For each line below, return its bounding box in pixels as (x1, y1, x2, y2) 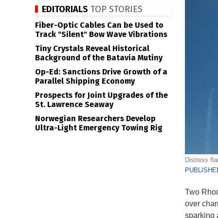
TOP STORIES (88, 4, 143, 15)
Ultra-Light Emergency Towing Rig (35, 123, 163, 132)
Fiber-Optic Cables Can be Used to (35, 20, 163, 30)
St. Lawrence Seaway (35, 100, 113, 109)
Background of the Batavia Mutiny (35, 53, 163, 62)
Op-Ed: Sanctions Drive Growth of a (35, 67, 167, 76)
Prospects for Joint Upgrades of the (35, 91, 168, 100)
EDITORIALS (42, 4, 88, 15)
